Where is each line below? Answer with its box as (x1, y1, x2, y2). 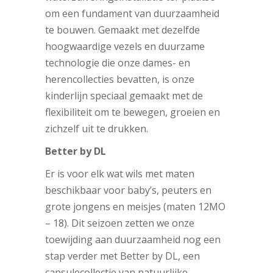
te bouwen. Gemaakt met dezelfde (45, 23, 200, 37)
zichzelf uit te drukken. (45, 122, 148, 136)
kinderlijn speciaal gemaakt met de (45, 89, 203, 103)
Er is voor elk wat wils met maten (45, 167, 194, 181)
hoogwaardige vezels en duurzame (45, 40, 205, 54)
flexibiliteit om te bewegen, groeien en (45, 105, 220, 119)
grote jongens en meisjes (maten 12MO (45, 200, 225, 214)
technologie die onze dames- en (45, 56, 190, 70)
